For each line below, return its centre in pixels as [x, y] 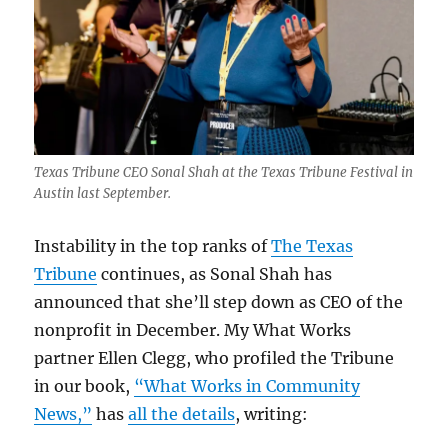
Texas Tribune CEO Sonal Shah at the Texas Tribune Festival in [224, 172]
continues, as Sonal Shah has [215, 273]
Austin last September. [103, 193]
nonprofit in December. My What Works [193, 329]
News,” [63, 413]
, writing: [272, 413]
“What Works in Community [247, 385]
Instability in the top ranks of [153, 245]
